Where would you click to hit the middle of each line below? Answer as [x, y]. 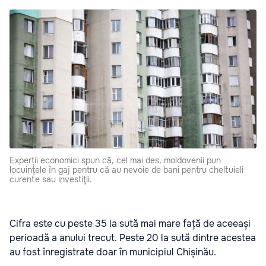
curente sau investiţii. [51, 180]
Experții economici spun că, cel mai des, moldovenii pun [115, 161]
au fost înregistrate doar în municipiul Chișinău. [113, 252]
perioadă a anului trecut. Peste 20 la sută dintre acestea [133, 238]
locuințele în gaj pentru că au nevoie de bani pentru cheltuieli [126, 170]
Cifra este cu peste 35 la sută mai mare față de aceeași [130, 224]
